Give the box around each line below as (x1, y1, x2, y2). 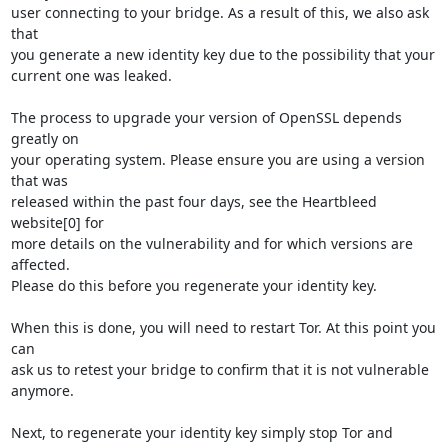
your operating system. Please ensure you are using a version (10, 150, 425, 169)
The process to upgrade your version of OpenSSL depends (10, 108, 402, 127)
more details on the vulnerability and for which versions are (10, 234, 413, 253)
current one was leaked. (10, 66, 176, 85)
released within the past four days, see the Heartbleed (10, 192, 377, 211)
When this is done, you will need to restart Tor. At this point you (10, 318, 436, 337)
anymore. (10, 381, 74, 400)
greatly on (10, 129, 79, 148)
